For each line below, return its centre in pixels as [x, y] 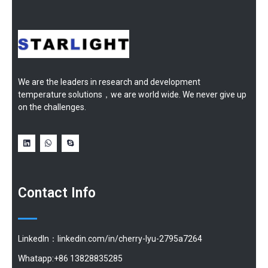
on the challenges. [52, 107]
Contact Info [57, 193]
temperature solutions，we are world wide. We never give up [132, 95]
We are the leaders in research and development [109, 82]
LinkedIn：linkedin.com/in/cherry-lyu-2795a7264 [110, 238]
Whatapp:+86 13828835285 [70, 258]
